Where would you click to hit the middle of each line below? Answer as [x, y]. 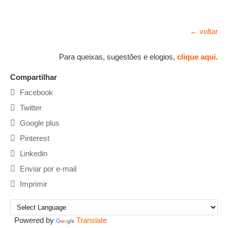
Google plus [39, 123]
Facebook [35, 92]
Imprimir [33, 184]
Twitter [30, 107]
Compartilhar [34, 77]
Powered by [33, 220]
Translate [92, 220]
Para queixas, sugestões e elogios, [118, 56]
